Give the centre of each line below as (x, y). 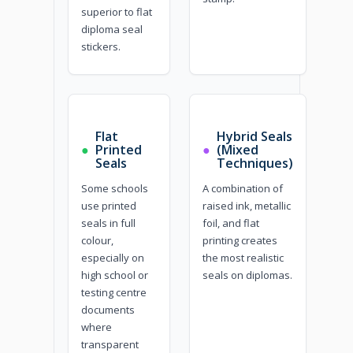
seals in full (109, 223)
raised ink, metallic (247, 205)
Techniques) (255, 163)
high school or (115, 275)
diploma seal (112, 29)
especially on (113, 257)
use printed (109, 205)
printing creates (240, 240)
